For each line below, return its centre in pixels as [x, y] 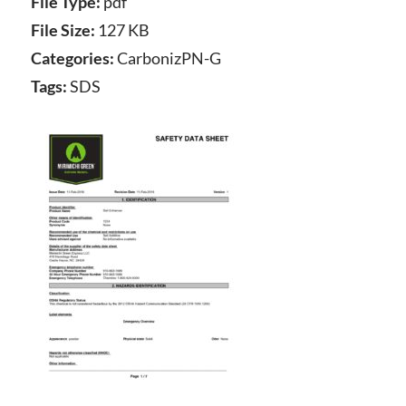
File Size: [64, 30]
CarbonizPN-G [169, 58]
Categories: [73, 58]
